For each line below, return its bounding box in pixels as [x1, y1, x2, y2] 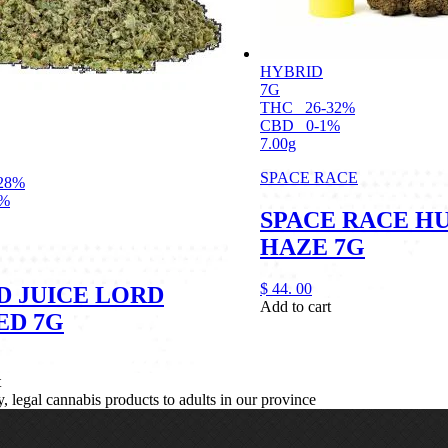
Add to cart [260, 298, 331, 316]
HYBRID [260, 62, 323, 80]
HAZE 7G [260, 233, 365, 260]
